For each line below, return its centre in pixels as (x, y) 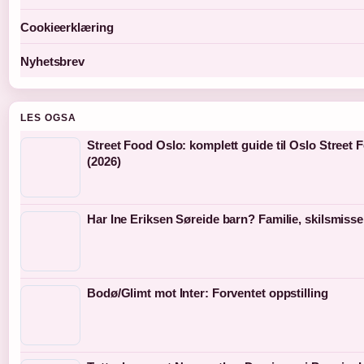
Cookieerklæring (67, 28)
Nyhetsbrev (52, 62)
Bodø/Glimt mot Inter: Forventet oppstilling (208, 293)
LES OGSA (48, 118)
